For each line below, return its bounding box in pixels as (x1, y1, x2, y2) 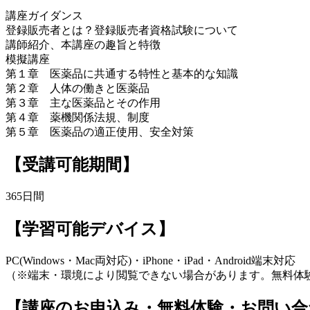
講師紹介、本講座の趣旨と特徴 (6, 39, 161, 51)
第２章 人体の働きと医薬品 (6, 82, 163, 94)
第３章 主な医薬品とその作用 (6, 97, 161, 109)
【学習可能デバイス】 (6, 219, 174, 238)
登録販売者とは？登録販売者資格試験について (6, 24, 238, 36)
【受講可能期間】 (6, 155, 138, 174)
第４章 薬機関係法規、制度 (6, 111, 149, 123)
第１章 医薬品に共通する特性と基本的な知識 (6, 68, 238, 80)
